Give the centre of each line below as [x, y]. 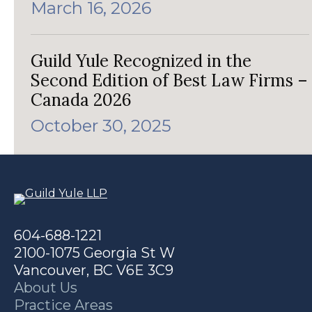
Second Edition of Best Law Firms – [169, 81]
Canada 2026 [81, 100]
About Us [46, 288]
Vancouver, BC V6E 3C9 [94, 271]
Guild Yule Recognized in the [141, 61]
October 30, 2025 [101, 126]
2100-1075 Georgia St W [94, 253]
